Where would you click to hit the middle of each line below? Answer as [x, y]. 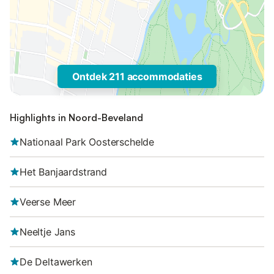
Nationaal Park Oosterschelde [87, 142]
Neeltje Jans [47, 232]
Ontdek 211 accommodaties [137, 76]
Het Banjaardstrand [63, 172]
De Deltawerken [56, 262]
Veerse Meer [48, 202]
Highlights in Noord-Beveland [76, 117]
